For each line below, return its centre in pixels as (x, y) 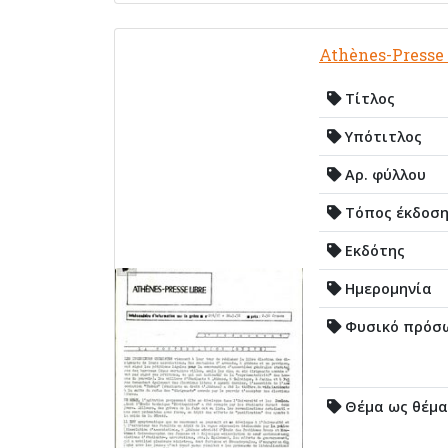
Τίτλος (368, 98)
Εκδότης (373, 250)
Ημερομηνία (386, 288)
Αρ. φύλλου (383, 174)
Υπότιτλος (381, 136)
